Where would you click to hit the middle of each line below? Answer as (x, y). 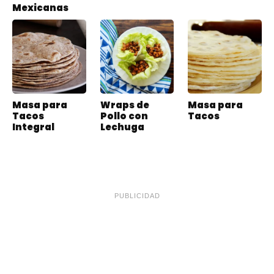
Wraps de (124, 105)
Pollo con (124, 116)
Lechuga (122, 127)
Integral (33, 127)
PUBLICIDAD (137, 195)
